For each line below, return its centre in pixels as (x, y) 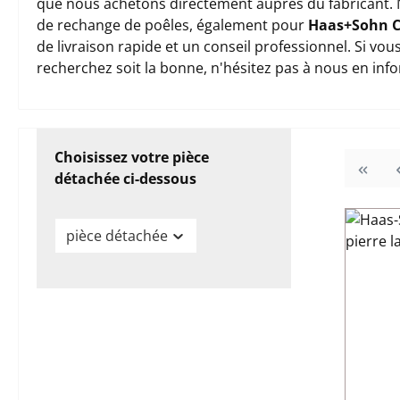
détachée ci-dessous (125, 179)
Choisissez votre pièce (132, 157)
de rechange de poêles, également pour (172, 25)
